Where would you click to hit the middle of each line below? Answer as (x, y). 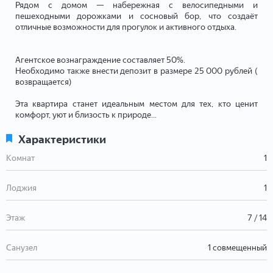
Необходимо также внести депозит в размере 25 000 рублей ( (136, 71)
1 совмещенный (237, 247)
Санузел (22, 247)
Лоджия (21, 188)
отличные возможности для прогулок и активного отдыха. (127, 27)
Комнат (20, 158)
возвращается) (44, 82)
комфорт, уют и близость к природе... (86, 115)
